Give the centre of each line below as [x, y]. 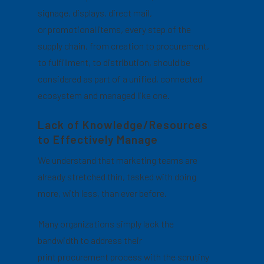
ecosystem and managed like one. [104, 95]
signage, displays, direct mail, [95, 12]
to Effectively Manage [98, 139]
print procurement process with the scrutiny [124, 256]
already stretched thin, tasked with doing [117, 176]
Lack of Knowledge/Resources [123, 124]
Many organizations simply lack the [106, 223]
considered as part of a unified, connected [120, 78]
